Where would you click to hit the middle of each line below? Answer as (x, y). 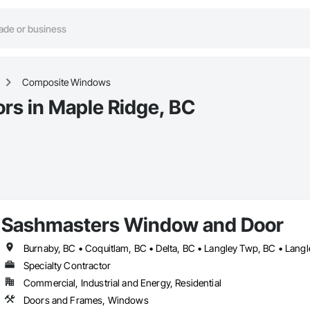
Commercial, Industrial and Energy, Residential (122, 283)
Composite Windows (66, 82)
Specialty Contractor (67, 266)
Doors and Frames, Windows (86, 300)
